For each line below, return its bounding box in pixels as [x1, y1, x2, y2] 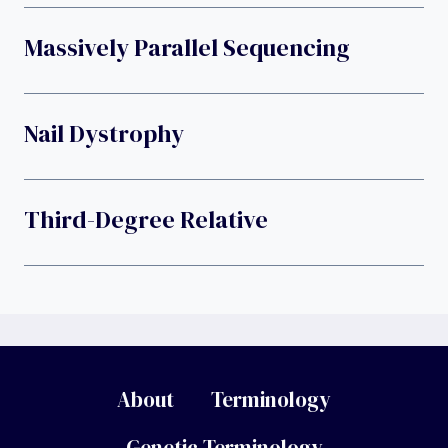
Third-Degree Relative [24, 203, 268, 237]
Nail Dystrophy [24, 117, 184, 151]
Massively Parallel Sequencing [24, 31, 350, 65]
